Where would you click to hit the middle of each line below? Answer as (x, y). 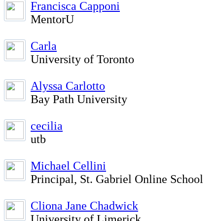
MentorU (52, 19)
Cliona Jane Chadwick (84, 206)
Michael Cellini (68, 166)
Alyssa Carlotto (68, 86)
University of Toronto (82, 59)
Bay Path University (79, 99)
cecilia (47, 126)
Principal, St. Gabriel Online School (117, 179)
